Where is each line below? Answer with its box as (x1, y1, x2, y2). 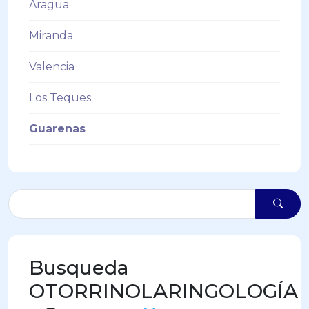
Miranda (29, 29, 73, 42)
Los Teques (29, 91, 91, 104)
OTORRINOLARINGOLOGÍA (29, 279, 298, 303)
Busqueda (29, 255, 129, 279)
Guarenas (29, 122, 86, 135)
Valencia (29, 60, 74, 73)
